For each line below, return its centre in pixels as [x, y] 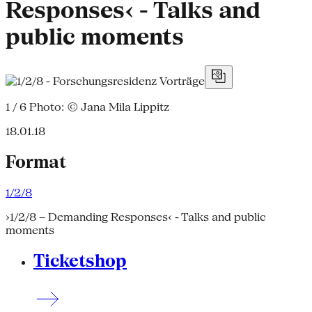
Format [36, 162]
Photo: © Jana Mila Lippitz [98, 107]
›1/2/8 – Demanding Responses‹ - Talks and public [136, 217]
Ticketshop [80, 260]
